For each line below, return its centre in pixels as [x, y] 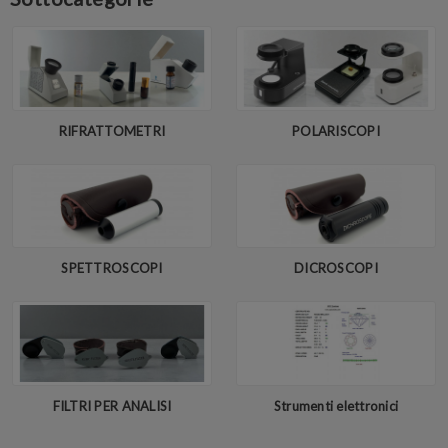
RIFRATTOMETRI [112, 130]
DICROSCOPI [336, 268]
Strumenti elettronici [336, 406]
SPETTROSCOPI [112, 268]
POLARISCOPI [336, 130]
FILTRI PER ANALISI [112, 406]
